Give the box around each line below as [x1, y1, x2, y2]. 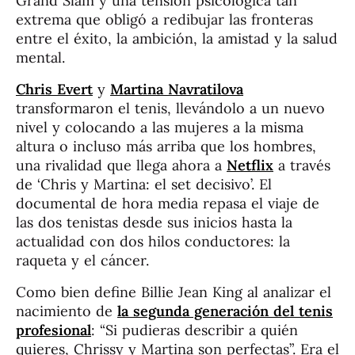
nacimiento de [16, 302, 117, 321]
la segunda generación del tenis [117, 302, 333, 321]
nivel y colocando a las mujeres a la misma [16, 118, 303, 137]
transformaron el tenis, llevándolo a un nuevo [16, 99, 325, 118]
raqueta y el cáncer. [16, 251, 149, 270]
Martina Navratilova [110, 80, 243, 99]
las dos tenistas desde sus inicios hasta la [16, 213, 292, 232]
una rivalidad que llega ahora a [16, 156, 227, 175]
